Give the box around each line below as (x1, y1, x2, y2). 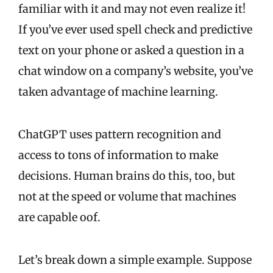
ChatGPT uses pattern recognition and (18, 127, 221, 142)
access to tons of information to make (18, 148, 218, 163)
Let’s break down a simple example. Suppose (18, 253, 252, 268)
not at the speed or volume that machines (18, 190, 236, 204)
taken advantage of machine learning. (18, 85, 221, 99)
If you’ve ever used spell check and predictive (18, 23, 252, 37)
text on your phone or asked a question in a (18, 43, 244, 58)
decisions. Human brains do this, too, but (18, 169, 235, 183)
